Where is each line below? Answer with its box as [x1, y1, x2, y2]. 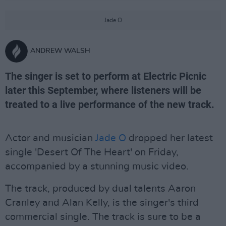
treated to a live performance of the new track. [5, 98, 214, 110]
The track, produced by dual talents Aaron [5, 184, 196, 194]
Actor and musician [5, 133, 95, 143]
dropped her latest [126, 133, 213, 143]
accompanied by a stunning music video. [5, 161, 189, 172]
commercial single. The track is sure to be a [5, 212, 201, 222]
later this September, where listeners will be [5, 84, 201, 96]
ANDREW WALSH [30, 47, 90, 54]
